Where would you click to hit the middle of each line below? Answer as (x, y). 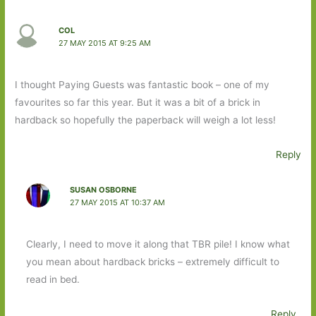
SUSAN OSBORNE (103, 189)
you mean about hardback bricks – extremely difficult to (152, 261)
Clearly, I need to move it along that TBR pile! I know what (158, 244)
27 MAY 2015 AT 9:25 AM (104, 43)
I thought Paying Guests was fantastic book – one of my (142, 85)
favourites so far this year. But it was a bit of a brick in (138, 103)
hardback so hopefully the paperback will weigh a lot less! (146, 120)
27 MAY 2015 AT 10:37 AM (117, 202)
